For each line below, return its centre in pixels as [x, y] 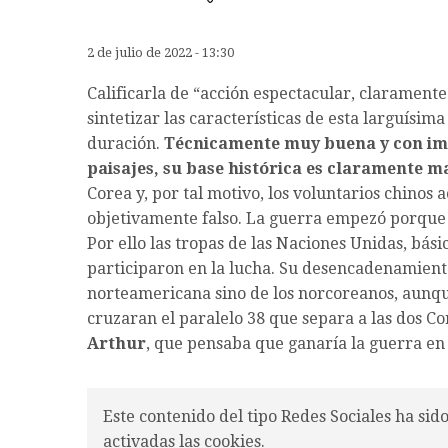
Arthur [116, 344]
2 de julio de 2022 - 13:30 [160, 53]
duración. [125, 144]
